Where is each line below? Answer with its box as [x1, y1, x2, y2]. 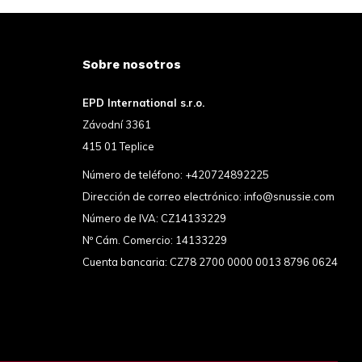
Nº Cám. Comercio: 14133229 [82, 234, 227, 247]
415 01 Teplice [82, 140, 154, 154]
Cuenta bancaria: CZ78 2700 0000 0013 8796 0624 [82, 255, 338, 269]
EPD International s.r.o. [82, 96, 204, 110]
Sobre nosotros [82, 57, 181, 73]
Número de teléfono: [82, 168, 185, 182]
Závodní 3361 [82, 118, 151, 132]
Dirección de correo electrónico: [82, 190, 244, 204]
